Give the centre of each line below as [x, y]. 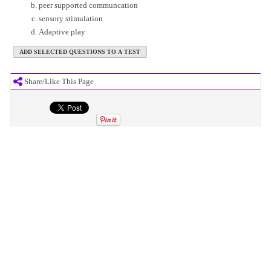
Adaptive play [62, 32]
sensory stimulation [70, 18]
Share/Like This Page [58, 81]
